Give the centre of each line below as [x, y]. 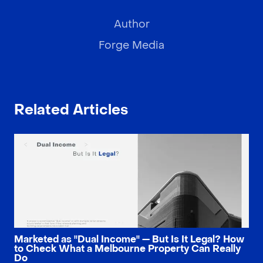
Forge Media [131, 46]
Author [131, 25]
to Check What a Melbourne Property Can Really [127, 249]
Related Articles [71, 110]
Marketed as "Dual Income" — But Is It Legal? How [129, 240]
